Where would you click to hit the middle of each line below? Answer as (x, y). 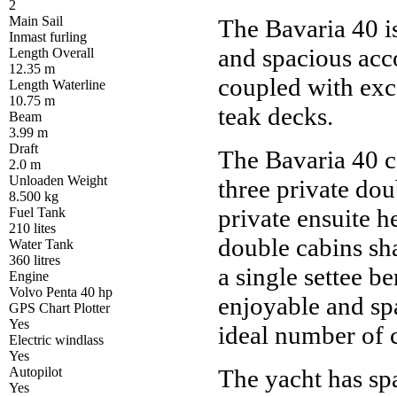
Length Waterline (57, 84)
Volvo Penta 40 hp (61, 292)
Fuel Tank (37, 212)
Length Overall (51, 52)
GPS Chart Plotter (59, 307)
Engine (29, 276)
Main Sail (36, 20)
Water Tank (41, 244)
